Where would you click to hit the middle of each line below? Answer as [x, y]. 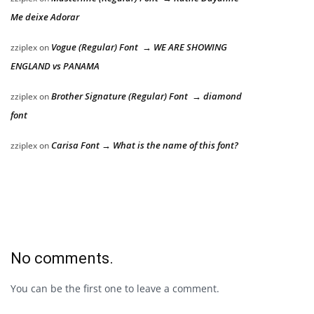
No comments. [62, 259]
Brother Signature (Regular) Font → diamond [146, 96]
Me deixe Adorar [45, 17]
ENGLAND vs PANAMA [55, 66]
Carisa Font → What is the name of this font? [145, 145]
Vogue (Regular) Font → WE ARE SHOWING [139, 47]
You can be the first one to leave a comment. [115, 289]
